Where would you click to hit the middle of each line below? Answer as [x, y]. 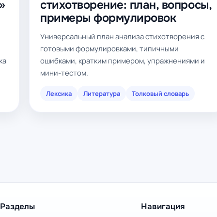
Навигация [163, 207]
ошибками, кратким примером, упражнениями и [123, 61]
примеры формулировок [108, 18]
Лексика [59, 93]
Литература [102, 93]
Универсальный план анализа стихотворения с [122, 37]
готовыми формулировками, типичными [109, 49]
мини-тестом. [64, 73]
